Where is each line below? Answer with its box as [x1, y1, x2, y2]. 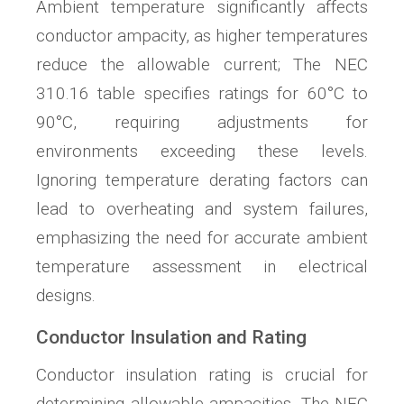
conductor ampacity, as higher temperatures [36, 25, 368, 47]
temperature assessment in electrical [36, 256, 368, 278]
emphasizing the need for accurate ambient [36, 227, 368, 249]
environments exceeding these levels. [36, 141, 368, 162]
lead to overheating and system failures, [36, 198, 368, 220]
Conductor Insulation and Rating [36, 326, 307, 349]
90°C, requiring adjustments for [36, 112, 368, 133]
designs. [36, 285, 96, 307]
